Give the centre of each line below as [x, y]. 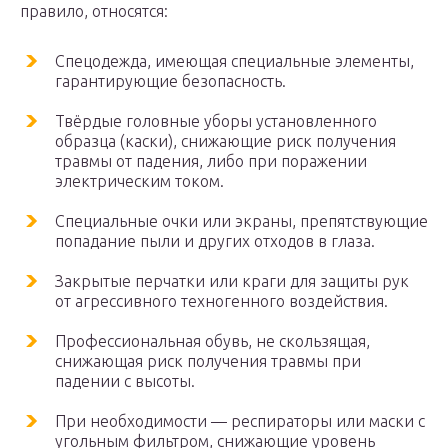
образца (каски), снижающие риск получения [225, 141]
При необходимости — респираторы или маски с [240, 421]
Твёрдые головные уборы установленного [216, 121]
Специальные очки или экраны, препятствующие [241, 221]
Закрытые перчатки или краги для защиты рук [232, 281]
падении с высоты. [125, 381]
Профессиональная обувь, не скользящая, [212, 341]
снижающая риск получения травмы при [208, 361]
